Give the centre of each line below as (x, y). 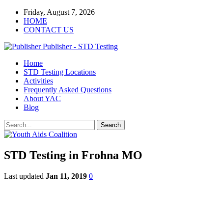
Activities (38, 81)
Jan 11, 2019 (66, 176)
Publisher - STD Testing (80, 46)
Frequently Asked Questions (68, 90)
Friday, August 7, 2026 (59, 12)
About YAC (42, 98)
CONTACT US (49, 30)
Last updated (25, 176)
